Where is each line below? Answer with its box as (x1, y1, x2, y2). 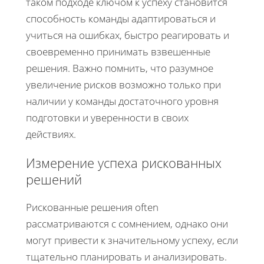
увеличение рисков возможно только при (26, 77, 221, 91)
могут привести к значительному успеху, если (26, 233, 238, 247)
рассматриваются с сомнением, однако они (26, 216, 228, 230)
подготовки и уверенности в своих (26, 110, 189, 124)
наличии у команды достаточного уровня (26, 94, 219, 108)
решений (26, 170, 82, 188)
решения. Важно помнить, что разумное (26, 61, 213, 75)
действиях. (26, 127, 76, 141)
